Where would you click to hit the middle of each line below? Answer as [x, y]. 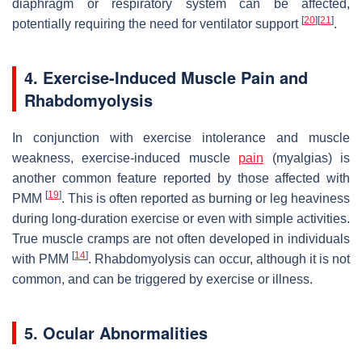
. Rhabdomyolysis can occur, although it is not [219, 259]
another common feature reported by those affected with [181, 179]
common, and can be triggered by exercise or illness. [162, 280]
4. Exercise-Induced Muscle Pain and [166, 78]
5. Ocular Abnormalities [116, 333]
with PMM [42, 259]
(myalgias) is [307, 158]
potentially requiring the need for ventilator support [157, 24]
